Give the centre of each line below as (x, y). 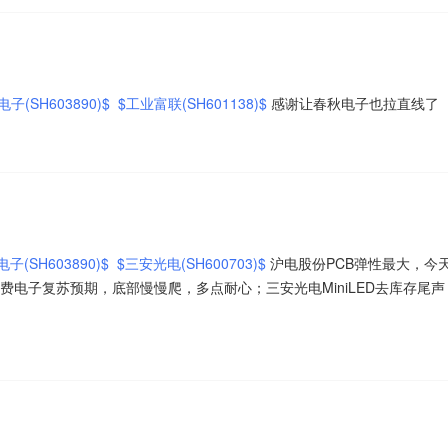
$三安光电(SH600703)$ (191, 263)
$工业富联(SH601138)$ (192, 103)
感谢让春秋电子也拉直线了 (355, 103)
